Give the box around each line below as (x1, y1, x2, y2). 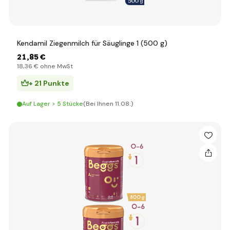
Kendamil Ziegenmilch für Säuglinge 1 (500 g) (17, 39, 167, 48)
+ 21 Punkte (29, 79, 69, 88)
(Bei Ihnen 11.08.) (83, 100, 133, 108)
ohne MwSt (39, 62, 73, 70)
